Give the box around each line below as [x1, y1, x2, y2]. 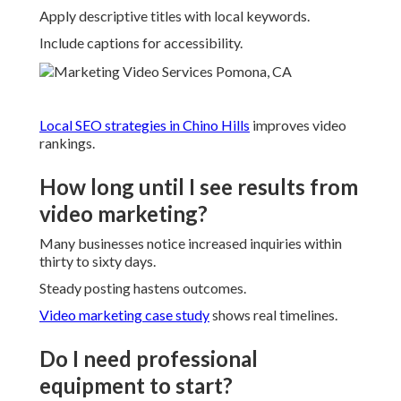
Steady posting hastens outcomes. [39, 279, 246, 297]
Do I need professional [39, 346, 258, 372]
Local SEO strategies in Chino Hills [39, 116, 250, 134]
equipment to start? [39, 372, 233, 399]
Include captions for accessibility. [39, 34, 243, 52]
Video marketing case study [39, 306, 209, 324]
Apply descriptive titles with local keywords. [39, 7, 310, 25]
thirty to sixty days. [39, 252, 156, 270]
